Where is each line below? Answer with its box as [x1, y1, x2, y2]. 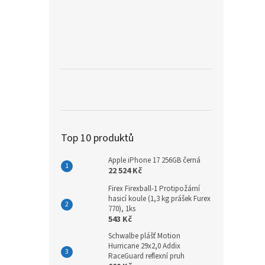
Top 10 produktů [61, 130, 134, 146]
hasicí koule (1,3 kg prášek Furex [108, 193, 211, 204]
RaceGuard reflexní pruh [108, 250, 185, 261]
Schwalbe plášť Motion [108, 230, 180, 241]
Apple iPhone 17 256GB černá [108, 154, 201, 166]
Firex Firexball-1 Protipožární [108, 183, 200, 194]
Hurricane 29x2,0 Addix [108, 240, 180, 251]
